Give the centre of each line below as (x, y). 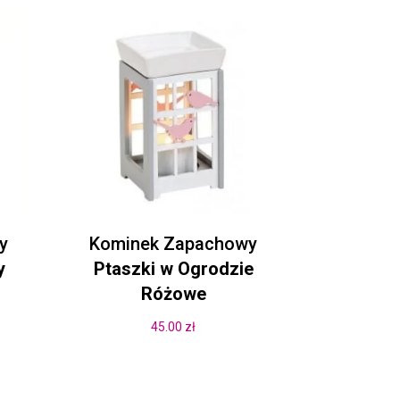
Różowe (173, 293)
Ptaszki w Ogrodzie (173, 268)
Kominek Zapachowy (174, 243)
